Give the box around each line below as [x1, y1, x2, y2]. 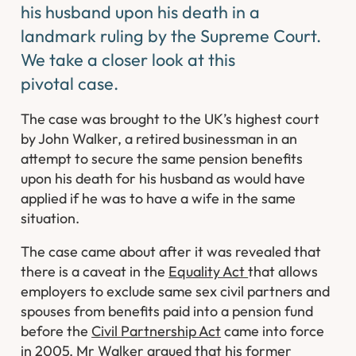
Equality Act [168, 262, 249, 281]
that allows [248, 262, 319, 281]
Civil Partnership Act [91, 322, 222, 341]
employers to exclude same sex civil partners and [21, 282, 331, 301]
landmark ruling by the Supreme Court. [21, 24, 322, 47]
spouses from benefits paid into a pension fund [21, 302, 314, 321]
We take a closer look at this [21, 48, 236, 71]
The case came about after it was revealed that [21, 242, 322, 261]
